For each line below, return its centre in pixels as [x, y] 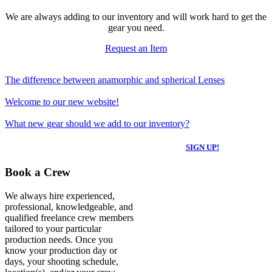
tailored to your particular [53, 228]
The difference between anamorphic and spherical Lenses [115, 80]
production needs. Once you [59, 239]
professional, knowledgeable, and [69, 206]
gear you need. [136, 27]
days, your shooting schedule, [62, 261]
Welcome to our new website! [62, 101]
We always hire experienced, [60, 195]
